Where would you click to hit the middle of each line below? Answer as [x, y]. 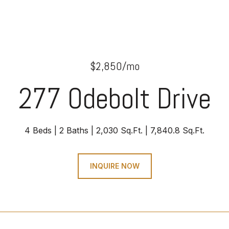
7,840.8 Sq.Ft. [177, 130]
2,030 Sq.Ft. [119, 130]
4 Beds [38, 130]
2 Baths [74, 130]
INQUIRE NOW [114, 166]
